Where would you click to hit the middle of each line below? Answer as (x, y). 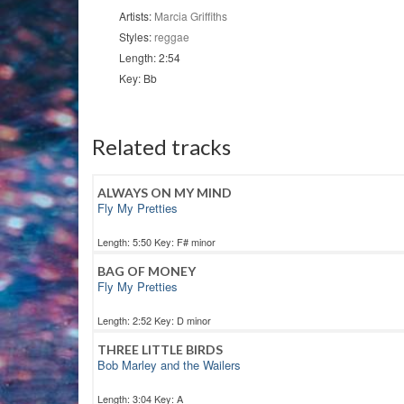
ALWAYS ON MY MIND (165, 193)
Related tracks (161, 147)
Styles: (137, 37)
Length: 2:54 (150, 58)
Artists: (137, 16)
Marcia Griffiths (191, 16)
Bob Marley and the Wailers (169, 365)
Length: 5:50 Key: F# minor (156, 242)
